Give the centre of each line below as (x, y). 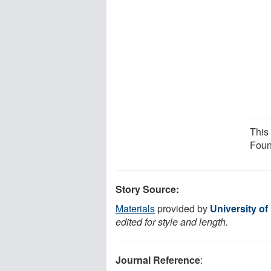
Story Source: (147, 189)
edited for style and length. (172, 221)
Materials (135, 208)
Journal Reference (158, 260)
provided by (182, 208)
